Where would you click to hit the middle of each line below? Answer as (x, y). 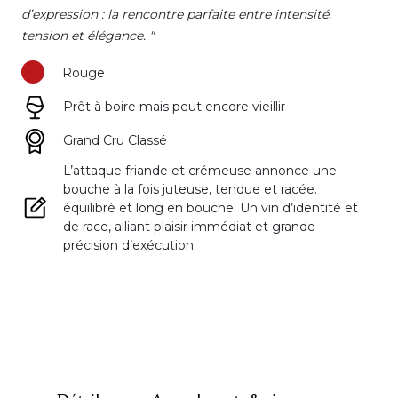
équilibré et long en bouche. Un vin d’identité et (210, 207)
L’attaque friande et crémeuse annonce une (199, 170)
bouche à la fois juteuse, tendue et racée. (190, 189)
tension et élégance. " (87, 35)
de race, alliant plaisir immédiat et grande (189, 226)
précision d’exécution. (129, 245)
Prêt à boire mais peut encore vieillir (174, 107)
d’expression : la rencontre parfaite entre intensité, (176, 14)
